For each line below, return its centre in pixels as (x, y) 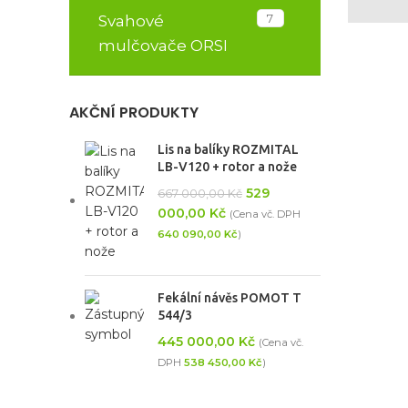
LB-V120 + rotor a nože (227, 167)
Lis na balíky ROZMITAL (228, 149)
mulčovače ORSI (163, 46)
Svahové (131, 21)
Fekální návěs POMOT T (229, 298)
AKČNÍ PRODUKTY (134, 112)
